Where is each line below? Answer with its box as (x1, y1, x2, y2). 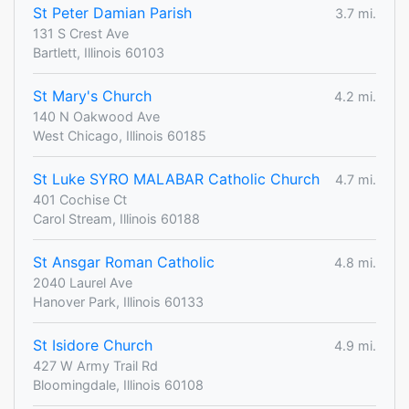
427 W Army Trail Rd (33, 358, 158, 374)
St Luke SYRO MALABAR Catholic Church (33, 170, 320, 189)
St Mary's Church (33, 87, 152, 106)
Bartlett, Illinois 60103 (33, 45, 164, 61)
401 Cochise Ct (33, 192, 127, 208)
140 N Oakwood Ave (33, 109, 160, 125)
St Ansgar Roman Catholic (33, 253, 215, 272)
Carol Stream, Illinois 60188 (33, 211, 200, 227)
